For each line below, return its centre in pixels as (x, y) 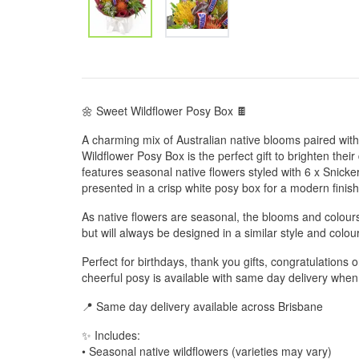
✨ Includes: (111, 335)
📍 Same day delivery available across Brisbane (202, 306)
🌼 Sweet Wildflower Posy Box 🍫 (165, 111)
